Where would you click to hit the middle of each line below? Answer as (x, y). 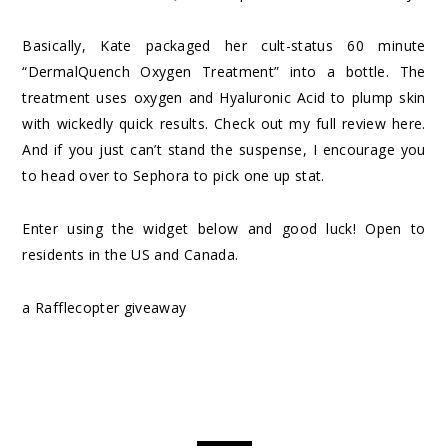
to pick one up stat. (257, 176)
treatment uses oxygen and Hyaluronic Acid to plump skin (224, 98)
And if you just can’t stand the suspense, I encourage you (224, 150)
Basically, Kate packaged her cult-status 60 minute (224, 46)
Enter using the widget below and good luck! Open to (224, 229)
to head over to (78, 176)
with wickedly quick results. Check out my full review (207, 124)
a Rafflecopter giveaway (104, 308)
